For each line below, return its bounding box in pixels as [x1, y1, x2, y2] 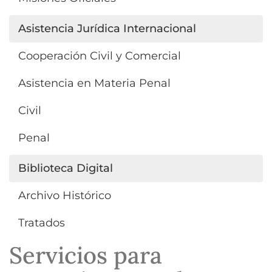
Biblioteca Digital [18, 161, 113, 175]
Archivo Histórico [18, 188, 111, 202]
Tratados [18, 216, 65, 229]
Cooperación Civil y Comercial [18, 49, 181, 63]
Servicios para [9, 240, 162, 270]
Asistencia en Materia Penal [18, 76, 171, 90]
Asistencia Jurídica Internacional [18, 21, 196, 35]
